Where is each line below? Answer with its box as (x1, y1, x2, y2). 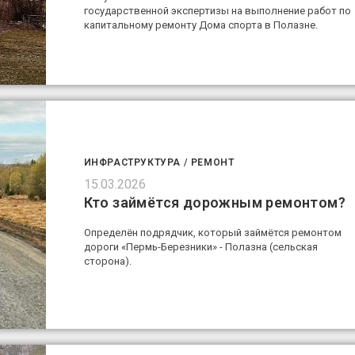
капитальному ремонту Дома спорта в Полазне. (83, 18, 318, 31)
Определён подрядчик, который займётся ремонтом (83, 226, 342, 239)
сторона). (83, 254, 132, 267)
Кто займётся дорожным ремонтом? (83, 193, 345, 211)
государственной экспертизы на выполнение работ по (83, 4, 351, 17)
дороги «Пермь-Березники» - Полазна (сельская (83, 240, 318, 253)
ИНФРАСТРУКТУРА (83, 156, 181, 168)
